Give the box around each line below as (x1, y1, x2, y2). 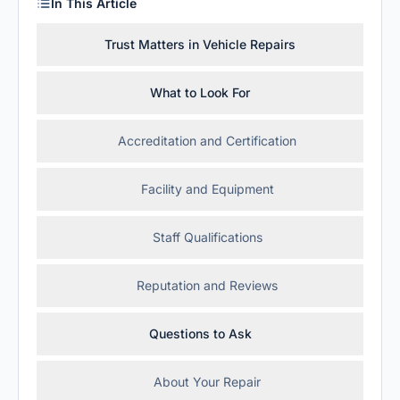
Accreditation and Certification (118, 133, 296, 148)
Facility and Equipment (140, 181, 274, 196)
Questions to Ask (148, 326, 252, 341)
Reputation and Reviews (137, 278, 278, 293)
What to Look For (150, 85, 250, 100)
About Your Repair (154, 374, 261, 389)
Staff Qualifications (152, 229, 262, 245)
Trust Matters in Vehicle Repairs (104, 37, 296, 52)
